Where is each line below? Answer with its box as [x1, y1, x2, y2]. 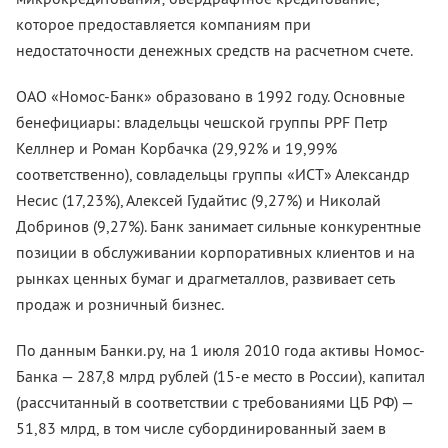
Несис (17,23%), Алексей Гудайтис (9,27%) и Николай [16, 190, 381, 210]
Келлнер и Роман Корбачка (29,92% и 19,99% [16, 138, 337, 158]
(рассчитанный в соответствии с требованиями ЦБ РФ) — [16, 392, 413, 412]
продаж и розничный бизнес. [16, 294, 224, 314]
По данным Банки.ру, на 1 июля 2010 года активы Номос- [16, 340, 425, 360]
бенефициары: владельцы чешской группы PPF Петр [16, 112, 388, 132]
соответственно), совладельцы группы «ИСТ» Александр [16, 164, 410, 184]
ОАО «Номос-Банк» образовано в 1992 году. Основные [16, 86, 405, 106]
